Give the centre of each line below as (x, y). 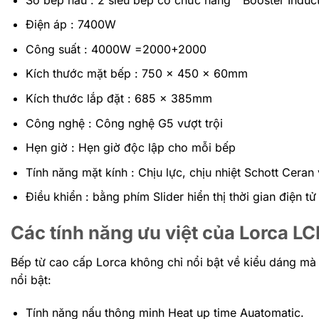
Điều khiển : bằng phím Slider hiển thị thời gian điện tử (171, 197)
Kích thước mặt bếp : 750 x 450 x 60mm (136, 74)
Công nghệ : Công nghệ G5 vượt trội (124, 123)
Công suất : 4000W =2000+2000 (116, 49)
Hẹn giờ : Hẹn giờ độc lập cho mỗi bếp (130, 148)
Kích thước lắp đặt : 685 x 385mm (119, 99)
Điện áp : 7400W (70, 25)
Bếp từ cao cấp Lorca (69, 262)
